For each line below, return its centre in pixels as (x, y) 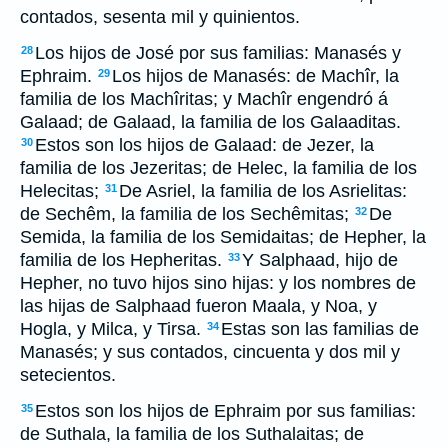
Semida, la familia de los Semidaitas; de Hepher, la (223, 237)
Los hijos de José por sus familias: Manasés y (218, 53)
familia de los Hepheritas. (121, 260)
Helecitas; (59, 191)
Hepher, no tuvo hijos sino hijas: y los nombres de (218, 283)
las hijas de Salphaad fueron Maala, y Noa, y (198, 306)
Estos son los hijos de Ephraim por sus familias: (225, 411)
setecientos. (68, 375)
